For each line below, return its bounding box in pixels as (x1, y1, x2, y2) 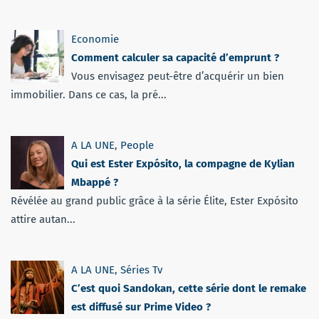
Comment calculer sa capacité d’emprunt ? (71, 51, 279, 64)
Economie (71, 32, 119, 46)
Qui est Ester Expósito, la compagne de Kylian (71, 157, 295, 170)
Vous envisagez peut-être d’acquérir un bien (71, 69, 284, 83)
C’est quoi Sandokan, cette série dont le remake (71, 281, 306, 295)
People (120, 138, 154, 152)
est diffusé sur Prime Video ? (71, 300, 211, 313)
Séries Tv (120, 263, 162, 276)
